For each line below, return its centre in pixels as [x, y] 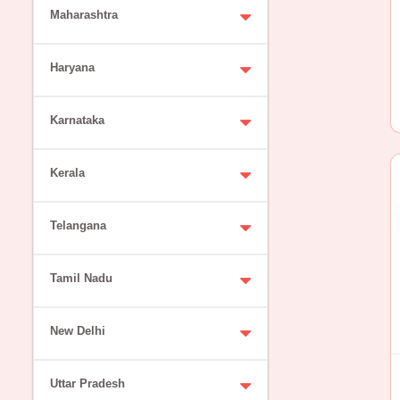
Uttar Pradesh [87, 383]
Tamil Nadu [81, 278]
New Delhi [77, 330]
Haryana [72, 67]
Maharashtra [83, 14]
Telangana [78, 225]
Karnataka [77, 120]
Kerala [67, 172]
